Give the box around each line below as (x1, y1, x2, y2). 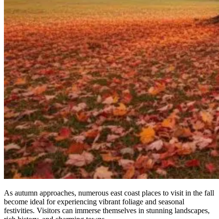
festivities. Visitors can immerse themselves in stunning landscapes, (4, 206, 210, 215)
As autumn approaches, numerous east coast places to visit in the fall (4, 189, 214, 197)
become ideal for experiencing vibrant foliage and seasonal (4, 197, 184, 206)
